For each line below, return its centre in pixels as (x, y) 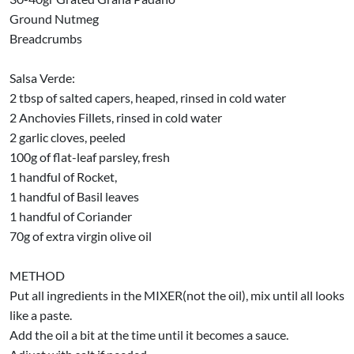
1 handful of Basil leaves (74, 196)
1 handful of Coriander (71, 216)
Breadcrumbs (46, 38)
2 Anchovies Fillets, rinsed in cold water (116, 117)
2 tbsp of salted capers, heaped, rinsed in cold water (148, 97)
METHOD (37, 275)
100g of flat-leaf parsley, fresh (90, 156)
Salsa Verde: (43, 77)
